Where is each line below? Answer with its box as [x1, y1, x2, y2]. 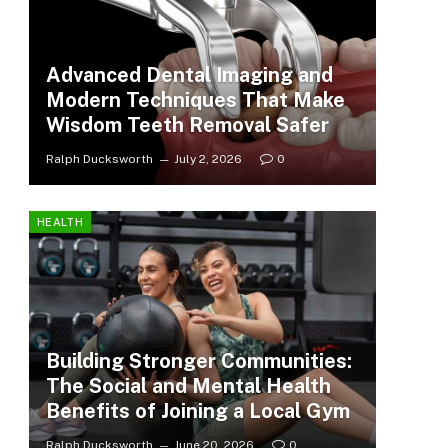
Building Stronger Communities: [45, 348, 352, 373]
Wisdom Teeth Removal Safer [45, 112, 329, 137]
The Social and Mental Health [45, 373, 331, 398]
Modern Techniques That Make [45, 87, 345, 112]
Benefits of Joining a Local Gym [45, 398, 350, 423]
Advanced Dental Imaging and [45, 62, 333, 87]
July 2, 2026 [173, 151, 242, 166]
